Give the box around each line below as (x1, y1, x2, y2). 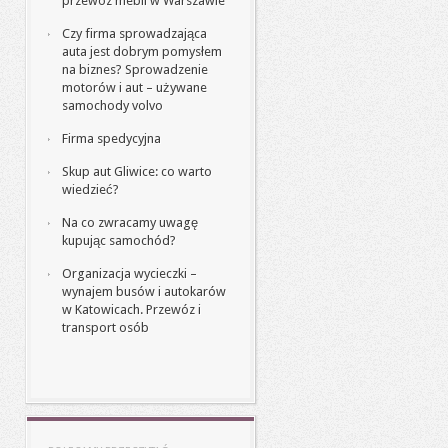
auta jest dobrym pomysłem (62, 44, 222, 59)
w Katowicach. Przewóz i (62, 302, 201, 317)
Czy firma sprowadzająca (62, 26, 207, 41)
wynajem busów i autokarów (62, 284, 226, 299)
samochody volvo (62, 98, 163, 113)
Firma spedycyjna (62, 131, 161, 146)
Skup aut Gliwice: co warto (62, 164, 212, 179)
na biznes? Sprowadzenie (62, 62, 208, 77)
